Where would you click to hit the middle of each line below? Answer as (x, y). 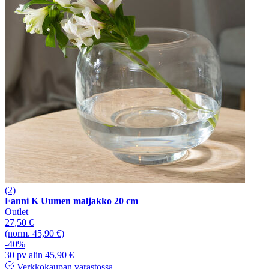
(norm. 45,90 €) (35, 233)
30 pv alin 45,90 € (39, 255)
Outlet (17, 211)
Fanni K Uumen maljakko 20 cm (71, 201)
